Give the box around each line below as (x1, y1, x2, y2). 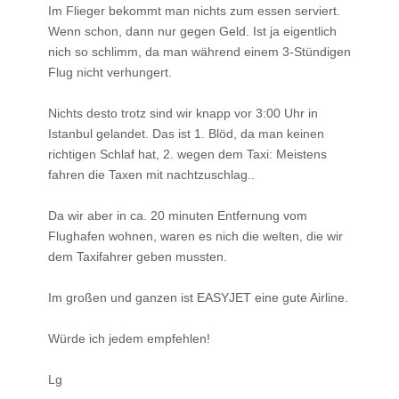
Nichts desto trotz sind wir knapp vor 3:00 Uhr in (48, 105, 318, 120)
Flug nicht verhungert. (48, 64, 172, 79)
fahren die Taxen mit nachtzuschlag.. (48, 167, 255, 182)
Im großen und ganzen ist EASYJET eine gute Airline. (48, 289, 348, 305)
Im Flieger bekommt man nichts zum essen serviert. (48, 3, 340, 18)
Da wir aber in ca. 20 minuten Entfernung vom (48, 208, 307, 223)
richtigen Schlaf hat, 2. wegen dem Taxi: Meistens (48, 146, 327, 161)
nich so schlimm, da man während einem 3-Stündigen (48, 44, 351, 59)
